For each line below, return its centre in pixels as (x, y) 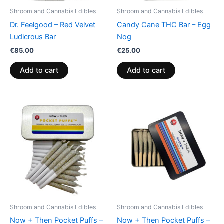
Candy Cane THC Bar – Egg (164, 25)
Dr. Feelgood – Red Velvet (53, 25)
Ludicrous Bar (33, 37)
